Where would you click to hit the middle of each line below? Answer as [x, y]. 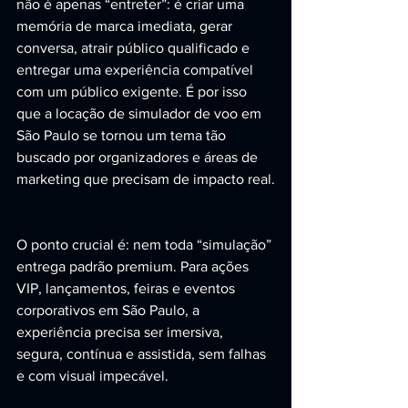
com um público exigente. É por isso [133, 92]
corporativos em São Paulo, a [110, 310]
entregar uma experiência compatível [137, 70]
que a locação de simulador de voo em [141, 113]
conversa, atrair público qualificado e [135, 48]
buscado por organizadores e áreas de [139, 157]
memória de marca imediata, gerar [126, 26]
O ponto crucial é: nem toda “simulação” [146, 245]
